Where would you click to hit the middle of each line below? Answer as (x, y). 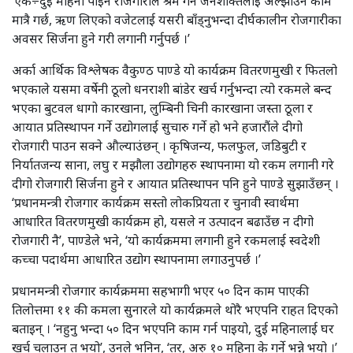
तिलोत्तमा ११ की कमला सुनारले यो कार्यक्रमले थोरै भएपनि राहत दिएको (175, 309)
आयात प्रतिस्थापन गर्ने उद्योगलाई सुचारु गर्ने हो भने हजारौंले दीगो (157, 126)
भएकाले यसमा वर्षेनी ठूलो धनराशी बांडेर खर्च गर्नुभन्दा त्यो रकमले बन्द (172, 89)
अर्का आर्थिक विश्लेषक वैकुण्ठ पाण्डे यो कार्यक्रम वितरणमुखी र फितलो (175, 70)
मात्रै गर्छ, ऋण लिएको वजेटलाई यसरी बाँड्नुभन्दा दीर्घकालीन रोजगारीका (176, 19)
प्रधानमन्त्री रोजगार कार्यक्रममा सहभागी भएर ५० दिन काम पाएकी (160, 290)
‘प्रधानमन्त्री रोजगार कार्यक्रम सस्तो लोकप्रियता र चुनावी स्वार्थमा (155, 202)
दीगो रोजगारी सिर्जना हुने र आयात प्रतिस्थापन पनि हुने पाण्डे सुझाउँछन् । (175, 183)
